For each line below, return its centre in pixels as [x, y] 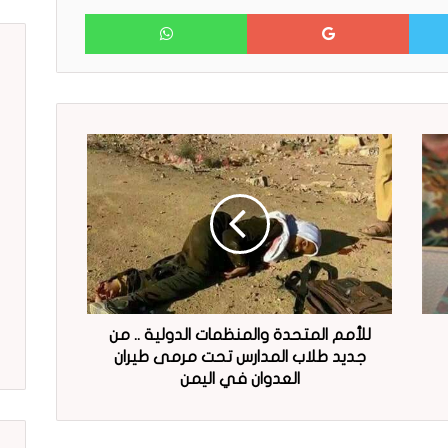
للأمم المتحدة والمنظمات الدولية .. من [239, 334]
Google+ [225, 12]
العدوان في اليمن [239, 378]
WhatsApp [54, 12]
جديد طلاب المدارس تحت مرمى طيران [239, 356]
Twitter [388, 12]
